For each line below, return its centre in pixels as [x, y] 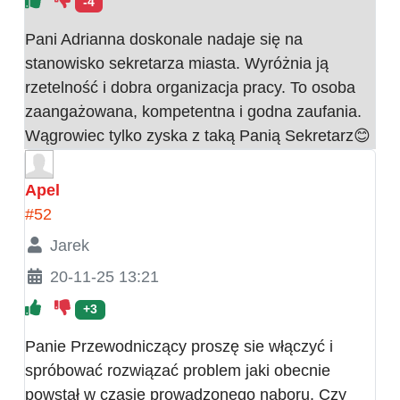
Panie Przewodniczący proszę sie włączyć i [179, 347]
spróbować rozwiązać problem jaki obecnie [178, 371]
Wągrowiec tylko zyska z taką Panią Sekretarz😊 [198, 136]
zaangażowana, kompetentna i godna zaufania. [193, 112]
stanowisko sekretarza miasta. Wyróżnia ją [177, 64]
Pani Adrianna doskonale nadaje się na [164, 40]
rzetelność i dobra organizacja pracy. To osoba [190, 88]
